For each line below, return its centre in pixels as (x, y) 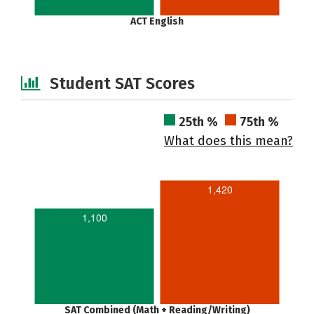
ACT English (157, 21)
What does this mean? (228, 141)
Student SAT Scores (122, 83)
